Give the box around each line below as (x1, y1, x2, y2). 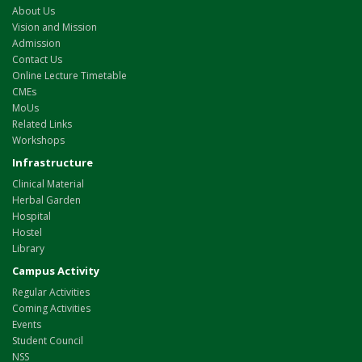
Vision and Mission (12, 19, 97, 34)
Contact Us (12, 52, 62, 66)
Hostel (12, 225, 42, 239)
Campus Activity (12, 263, 99, 278)
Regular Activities (12, 284, 90, 299)
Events (12, 317, 41, 331)
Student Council (12, 333, 83, 347)
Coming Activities (12, 301, 90, 315)
